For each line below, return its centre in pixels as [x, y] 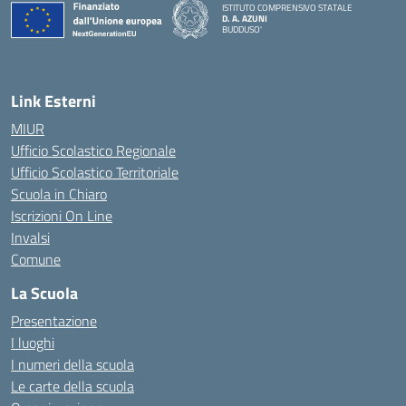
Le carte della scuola [72, 386]
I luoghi [33, 343]
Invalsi [30, 237]
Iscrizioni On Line [62, 216]
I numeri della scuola [72, 364]
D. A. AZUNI [245, 18]
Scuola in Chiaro [59, 194]
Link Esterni [53, 101]
